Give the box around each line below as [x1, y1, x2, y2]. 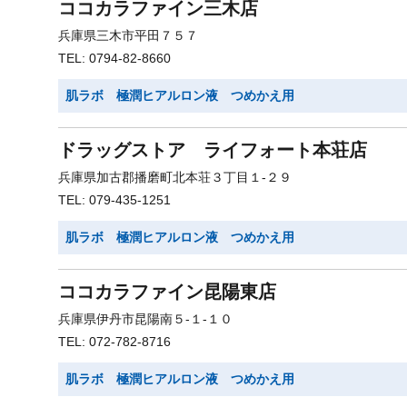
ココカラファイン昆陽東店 [58, 282, 276, 302]
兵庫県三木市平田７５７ [58, 28, 198, 43]
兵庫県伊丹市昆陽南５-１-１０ [58, 312, 233, 326]
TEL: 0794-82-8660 [58, 51, 171, 65]
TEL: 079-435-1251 [58, 193, 171, 207]
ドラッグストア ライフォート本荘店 [58, 140, 367, 160]
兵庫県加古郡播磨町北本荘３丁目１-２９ [58, 170, 292, 184]
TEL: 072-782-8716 [58, 334, 171, 349]
